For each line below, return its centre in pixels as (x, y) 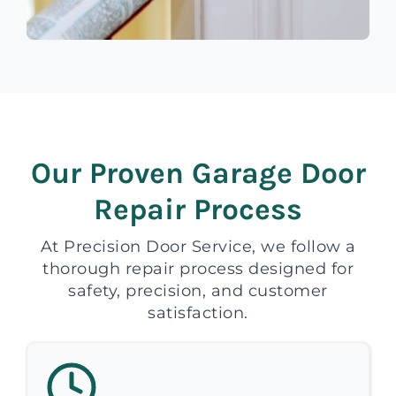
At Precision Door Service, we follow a (198, 246)
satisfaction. (198, 312)
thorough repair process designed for (198, 268)
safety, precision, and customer (198, 290)
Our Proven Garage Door (198, 172)
